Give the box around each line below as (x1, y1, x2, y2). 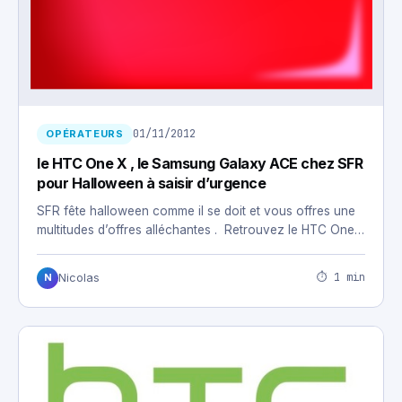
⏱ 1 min (317, 270, 365, 285)
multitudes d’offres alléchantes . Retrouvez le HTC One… (37, 222, 364, 237)
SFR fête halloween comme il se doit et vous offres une (37, 203, 355, 218)
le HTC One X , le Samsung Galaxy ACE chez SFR (37, 153, 363, 172)
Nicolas (58, 270, 100, 284)
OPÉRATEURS (46, 127, 124, 140)
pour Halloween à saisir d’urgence (37, 173, 267, 192)
